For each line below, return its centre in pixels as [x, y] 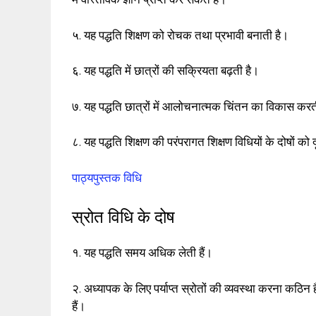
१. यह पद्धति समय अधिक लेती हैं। [142, 253]
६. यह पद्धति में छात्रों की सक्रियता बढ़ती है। [165, 71]
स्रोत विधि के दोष [123, 217]
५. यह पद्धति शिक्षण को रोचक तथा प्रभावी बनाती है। [180, 35]
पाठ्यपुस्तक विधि [107, 177]
